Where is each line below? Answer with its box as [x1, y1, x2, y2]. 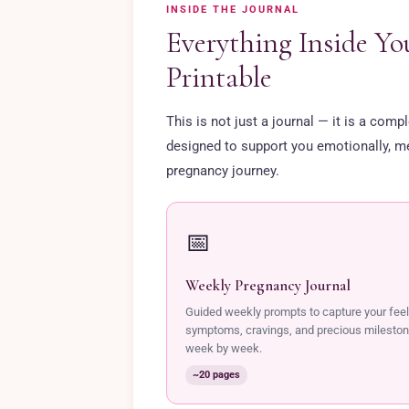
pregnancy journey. [166, 163, 279, 179]
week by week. [185, 341, 262, 355]
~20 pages [193, 369, 240, 381]
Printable [166, 59, 272, 95]
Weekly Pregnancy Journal [185, 276, 351, 295]
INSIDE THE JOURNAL [166, 4, 299, 16]
